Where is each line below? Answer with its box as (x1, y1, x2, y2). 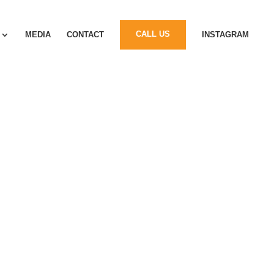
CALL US (136, 29, 170, 39)
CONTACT (67, 29, 104, 39)
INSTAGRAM (202, 29, 249, 39)
